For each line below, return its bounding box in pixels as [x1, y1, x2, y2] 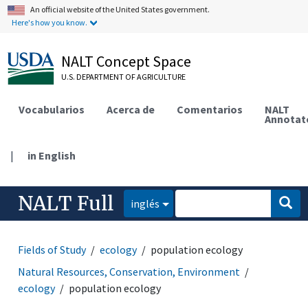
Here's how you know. [12, 17, 88, 27]
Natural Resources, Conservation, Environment [18, 264, 241, 278]
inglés [131, 196, 160, 210]
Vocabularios [19, 102, 85, 116]
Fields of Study [18, 242, 87, 256]
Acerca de [107, 102, 155, 116]
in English [27, 148, 76, 162]
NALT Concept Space [61, 52, 192, 71]
